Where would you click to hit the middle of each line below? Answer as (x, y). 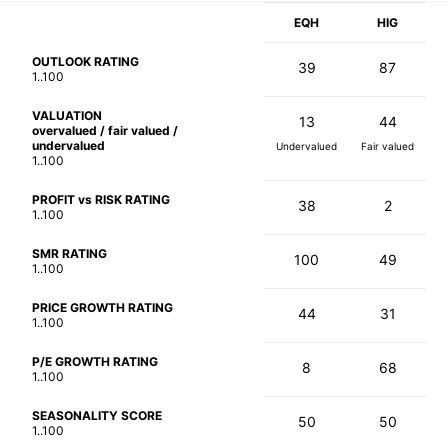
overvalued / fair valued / (105, 130)
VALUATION (67, 115)
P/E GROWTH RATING (95, 361)
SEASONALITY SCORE (97, 415)
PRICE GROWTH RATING (102, 307)
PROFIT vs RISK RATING (101, 199)
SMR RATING (69, 253)
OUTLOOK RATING (85, 61)
